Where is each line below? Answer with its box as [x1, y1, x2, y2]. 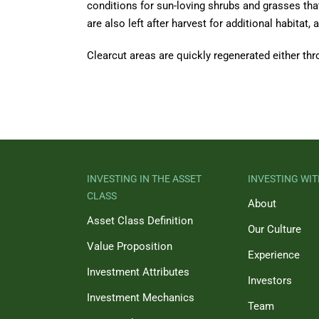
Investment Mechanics [87, 291, 194, 304]
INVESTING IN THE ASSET [87, 173, 202, 184]
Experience [248, 249, 300, 261]
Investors [248, 274, 292, 287]
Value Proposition [87, 240, 172, 253]
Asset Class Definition [87, 214, 193, 227]
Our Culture [248, 223, 301, 236]
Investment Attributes [87, 266, 189, 278]
